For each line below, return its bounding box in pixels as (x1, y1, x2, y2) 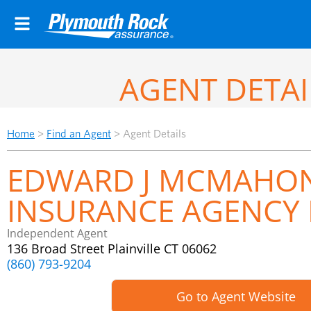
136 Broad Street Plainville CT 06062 (7, 240, 217, 257)
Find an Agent (47, 127, 111, 140)
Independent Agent (7, 226, 108, 241)
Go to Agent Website (176, 288, 296, 305)
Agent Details (123, 127, 186, 140)
